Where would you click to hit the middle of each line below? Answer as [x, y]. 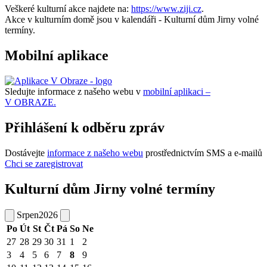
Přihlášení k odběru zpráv [85, 127]
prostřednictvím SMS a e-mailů [203, 153]
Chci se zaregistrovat [44, 163]
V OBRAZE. [30, 103]
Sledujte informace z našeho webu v [74, 92]
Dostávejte [26, 153]
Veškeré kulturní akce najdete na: [68, 9]
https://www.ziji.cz [166, 9]
